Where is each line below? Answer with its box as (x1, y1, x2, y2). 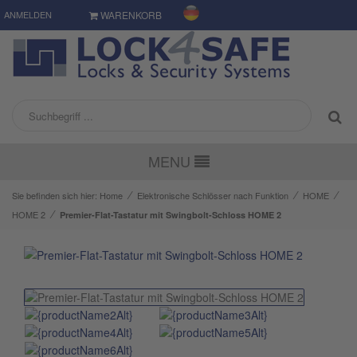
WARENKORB (98, 8, 162, 22)
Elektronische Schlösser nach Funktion (137, 189, 288, 202)
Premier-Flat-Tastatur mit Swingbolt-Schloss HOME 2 (60, 209, 281, 221)
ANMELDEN (4, 8, 52, 21)
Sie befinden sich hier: (12, 189, 100, 202)
